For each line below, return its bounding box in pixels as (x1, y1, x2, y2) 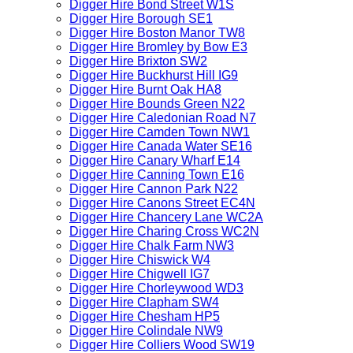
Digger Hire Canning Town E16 (69, 168, 244, 181)
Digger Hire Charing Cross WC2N (69, 225, 259, 238)
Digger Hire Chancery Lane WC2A (69, 210, 263, 224)
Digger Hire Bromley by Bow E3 (69, 40, 247, 54)
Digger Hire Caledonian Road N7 (69, 111, 256, 124)
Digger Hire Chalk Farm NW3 (69, 239, 234, 252)
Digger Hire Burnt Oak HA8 (69, 83, 221, 96)
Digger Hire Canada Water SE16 (69, 139, 252, 153)
